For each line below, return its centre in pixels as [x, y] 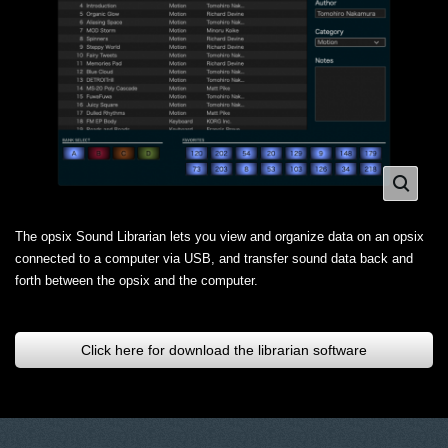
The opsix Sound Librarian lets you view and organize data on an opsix [219, 237]
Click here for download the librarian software [224, 350]
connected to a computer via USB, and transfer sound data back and [214, 259]
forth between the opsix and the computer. [136, 281]
